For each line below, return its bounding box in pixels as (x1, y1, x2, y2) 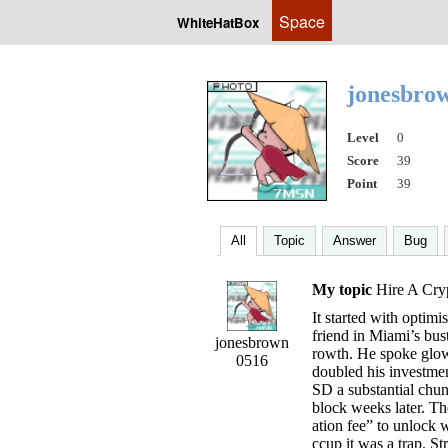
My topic (312, 281, 372, 298)
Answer (333, 233, 376, 248)
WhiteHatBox (177, 13, 259, 32)
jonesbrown (215, 334, 289, 351)
